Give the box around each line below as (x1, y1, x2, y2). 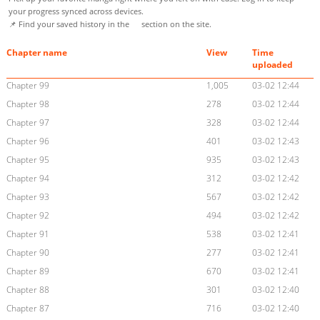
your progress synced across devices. (9, 6, 144, 17)
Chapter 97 (6, 116, 49, 129)
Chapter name (6, 46, 67, 59)
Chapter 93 (6, 191, 49, 204)
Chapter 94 (6, 172, 49, 185)
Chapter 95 (6, 154, 49, 166)
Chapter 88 (6, 284, 49, 296)
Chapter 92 (6, 209, 49, 222)
